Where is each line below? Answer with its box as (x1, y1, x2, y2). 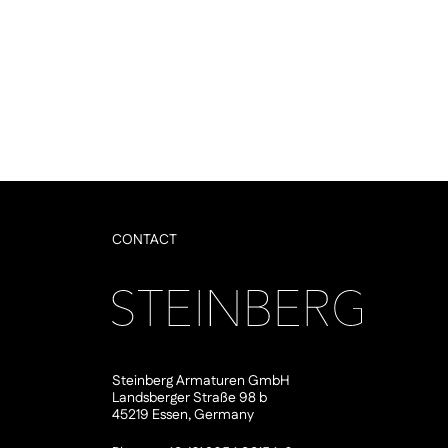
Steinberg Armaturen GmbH (112, 370, 290, 391)
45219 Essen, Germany (112, 404, 254, 425)
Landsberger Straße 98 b (112, 387, 267, 408)
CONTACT (112, 229, 177, 250)
